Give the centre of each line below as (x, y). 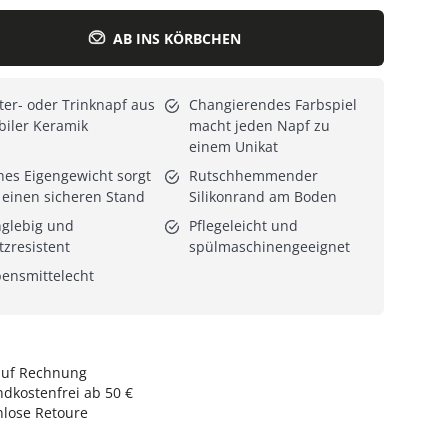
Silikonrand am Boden (262, 197)
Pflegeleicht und (243, 226)
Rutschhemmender (253, 176)
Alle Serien (93, 42)
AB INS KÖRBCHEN (176, 38)
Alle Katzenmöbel (75, 42)
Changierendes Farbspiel (272, 105)
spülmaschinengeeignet (269, 247)
